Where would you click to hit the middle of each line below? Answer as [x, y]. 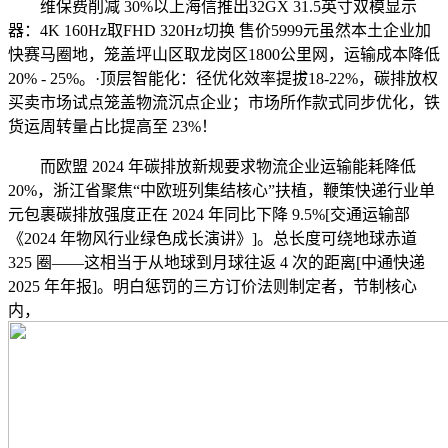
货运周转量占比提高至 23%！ [112, 126]
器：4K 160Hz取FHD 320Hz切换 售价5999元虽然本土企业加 [219, 30]
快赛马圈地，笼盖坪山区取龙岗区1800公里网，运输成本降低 [224, 54]
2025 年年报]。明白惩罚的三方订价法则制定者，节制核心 [212, 286]
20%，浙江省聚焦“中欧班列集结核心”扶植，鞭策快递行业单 [221, 190]
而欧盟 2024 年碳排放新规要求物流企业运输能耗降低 [212, 166]
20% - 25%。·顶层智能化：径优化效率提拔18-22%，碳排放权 [223, 78]
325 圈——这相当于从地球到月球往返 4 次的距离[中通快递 [216, 262]
